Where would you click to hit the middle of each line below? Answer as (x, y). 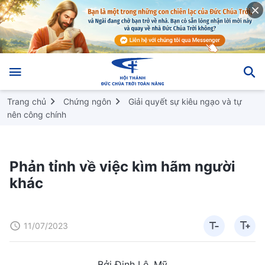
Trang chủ (27, 101)
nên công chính (37, 114)
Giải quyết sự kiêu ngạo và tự (185, 101)
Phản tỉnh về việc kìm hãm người (122, 166)
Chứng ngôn (87, 101)
